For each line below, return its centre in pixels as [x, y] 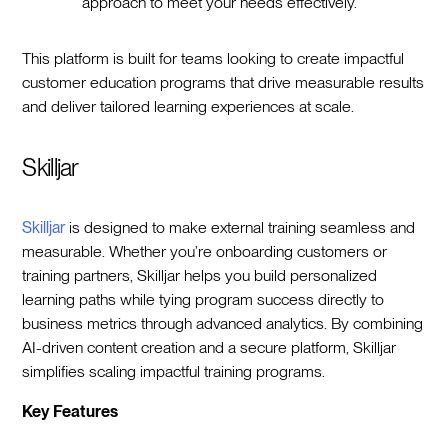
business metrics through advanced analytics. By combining [223, 323]
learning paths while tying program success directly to [203, 299]
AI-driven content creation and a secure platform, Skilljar [209, 347]
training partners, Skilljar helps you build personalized [200, 275]
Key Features [70, 411]
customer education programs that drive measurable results [223, 82]
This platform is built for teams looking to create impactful [213, 58]
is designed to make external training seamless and [240, 227]
